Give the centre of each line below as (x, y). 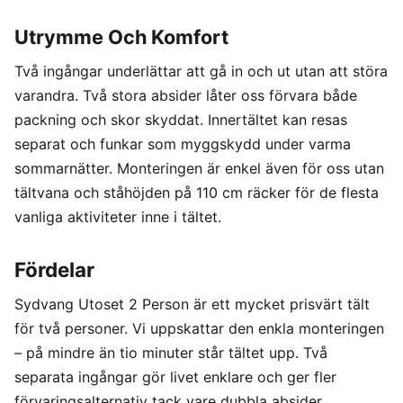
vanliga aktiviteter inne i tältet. (118, 217)
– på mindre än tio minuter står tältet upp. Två (171, 353)
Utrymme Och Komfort (121, 37)
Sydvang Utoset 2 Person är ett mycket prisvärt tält (192, 304)
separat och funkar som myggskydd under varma (183, 144)
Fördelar (54, 270)
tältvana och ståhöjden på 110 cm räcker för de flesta (197, 193)
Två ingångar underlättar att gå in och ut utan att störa (201, 72)
